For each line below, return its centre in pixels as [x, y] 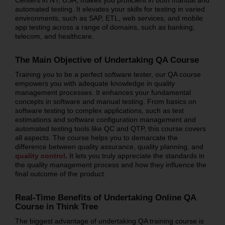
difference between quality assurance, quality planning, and [109, 146]
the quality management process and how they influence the [110, 164]
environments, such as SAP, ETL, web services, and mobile [109, 18]
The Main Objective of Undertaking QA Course [107, 60]
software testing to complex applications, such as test [99, 110]
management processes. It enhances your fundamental [103, 92]
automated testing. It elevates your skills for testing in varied [110, 9]
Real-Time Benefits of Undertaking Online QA [105, 197]
